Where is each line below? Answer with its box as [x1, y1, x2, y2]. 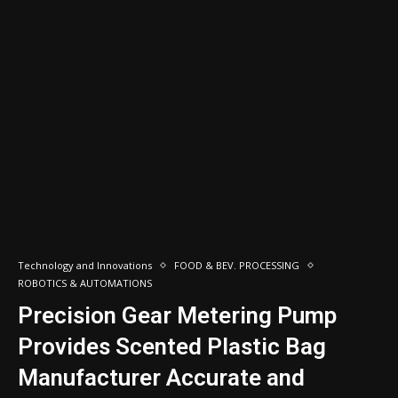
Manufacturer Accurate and [18, 364, 305, 391]
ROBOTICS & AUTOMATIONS [18, 276, 152, 290]
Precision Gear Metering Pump [18, 302, 337, 329]
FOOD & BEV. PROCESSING [174, 259, 299, 272]
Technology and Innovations [18, 259, 152, 272]
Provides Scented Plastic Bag [18, 333, 326, 360]
